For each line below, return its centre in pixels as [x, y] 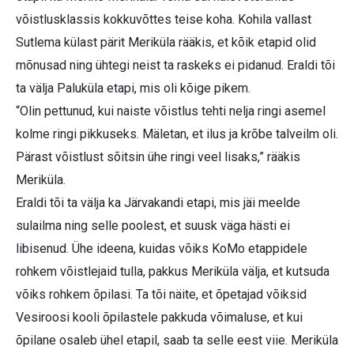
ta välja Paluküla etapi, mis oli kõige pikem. [133, 88]
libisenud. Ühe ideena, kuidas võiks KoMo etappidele [162, 249]
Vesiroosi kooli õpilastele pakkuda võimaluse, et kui [159, 318]
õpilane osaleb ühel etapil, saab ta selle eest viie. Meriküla [177, 341]
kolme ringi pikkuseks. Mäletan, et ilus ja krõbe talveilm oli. [177, 134]
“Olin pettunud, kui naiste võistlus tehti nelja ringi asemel [171, 111]
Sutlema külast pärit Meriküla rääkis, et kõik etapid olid [166, 43]
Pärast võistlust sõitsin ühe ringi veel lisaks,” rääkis [158, 157]
